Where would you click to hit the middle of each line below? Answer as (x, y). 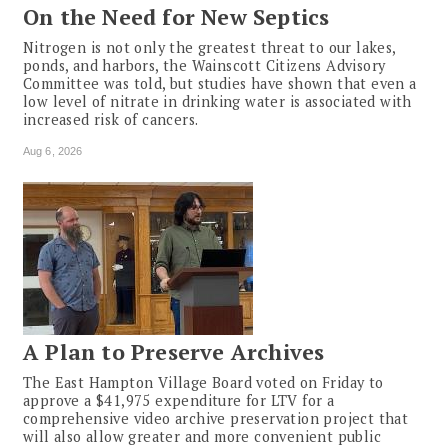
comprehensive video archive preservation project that (216, 419)
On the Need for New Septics (176, 17)
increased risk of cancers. (111, 120)
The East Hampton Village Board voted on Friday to (203, 383)
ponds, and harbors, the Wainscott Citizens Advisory (204, 66)
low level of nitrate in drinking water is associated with (217, 102)
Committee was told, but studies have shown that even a (220, 84)
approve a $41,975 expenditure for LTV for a (179, 401)
